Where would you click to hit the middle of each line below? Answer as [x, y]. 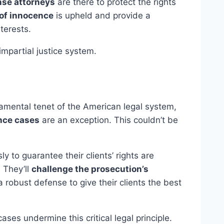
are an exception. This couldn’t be [109, 120]
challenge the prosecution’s [90, 169]
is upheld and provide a [102, 16]
